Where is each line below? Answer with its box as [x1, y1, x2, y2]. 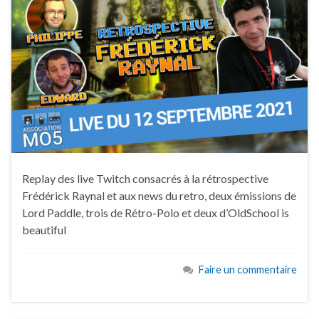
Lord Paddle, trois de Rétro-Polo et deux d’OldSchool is [22, 205, 289, 219]
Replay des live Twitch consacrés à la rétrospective [22, 171, 268, 185]
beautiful [22, 222, 66, 236]
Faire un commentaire [199, 263, 297, 276]
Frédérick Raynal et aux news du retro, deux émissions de [22, 188, 296, 202]
